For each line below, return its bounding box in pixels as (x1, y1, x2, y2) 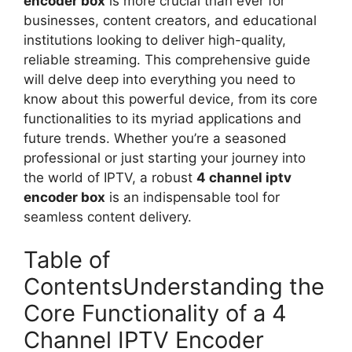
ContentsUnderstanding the (24, 273, 324, 300)
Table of (24, 246, 110, 273)
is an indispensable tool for (105, 189, 280, 205)
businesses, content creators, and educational (24, 12, 317, 28)
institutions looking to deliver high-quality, (24, 31, 286, 48)
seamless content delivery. (24, 208, 192, 225)
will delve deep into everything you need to (24, 71, 295, 87)
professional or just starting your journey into (24, 149, 306, 166)
